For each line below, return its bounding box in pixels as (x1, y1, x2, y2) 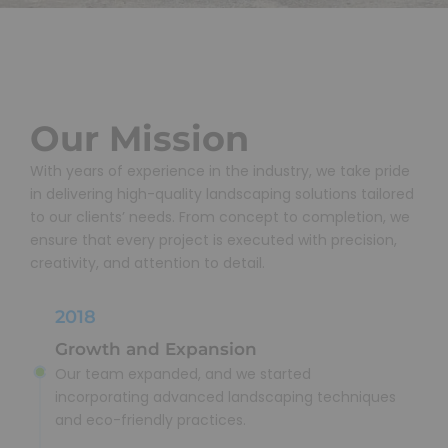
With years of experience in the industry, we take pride (30, 160, 410, 181)
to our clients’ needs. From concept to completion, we (30, 206, 410, 227)
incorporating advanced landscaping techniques (55, 387, 396, 408)
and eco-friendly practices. (55, 410, 246, 431)
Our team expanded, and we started (55, 364, 311, 385)
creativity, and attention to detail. (30, 252, 265, 273)
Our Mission (30, 116, 249, 160)
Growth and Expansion (55, 339, 257, 360)
